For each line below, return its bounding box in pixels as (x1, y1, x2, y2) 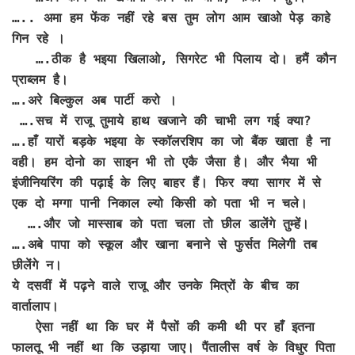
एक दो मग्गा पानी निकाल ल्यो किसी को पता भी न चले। (12, 196, 307, 212)
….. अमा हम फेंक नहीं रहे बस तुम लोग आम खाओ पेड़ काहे (12, 10, 330, 26)
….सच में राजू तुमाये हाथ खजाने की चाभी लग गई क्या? (12, 113, 311, 129)
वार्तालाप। (12, 299, 59, 315)
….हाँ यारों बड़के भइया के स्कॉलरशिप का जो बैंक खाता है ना (12, 134, 330, 150)
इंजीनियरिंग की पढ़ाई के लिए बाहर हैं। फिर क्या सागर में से (12, 175, 321, 191)
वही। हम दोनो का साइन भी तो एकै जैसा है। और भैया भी (12, 155, 317, 170)
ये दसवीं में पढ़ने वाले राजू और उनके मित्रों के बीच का (12, 278, 299, 294)
